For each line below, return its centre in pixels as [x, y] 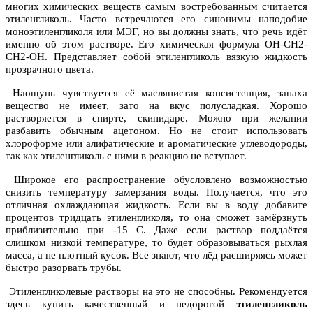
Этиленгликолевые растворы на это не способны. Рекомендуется [156, 292]
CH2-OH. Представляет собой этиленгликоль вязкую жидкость [156, 57]
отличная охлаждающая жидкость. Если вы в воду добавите [156, 205]
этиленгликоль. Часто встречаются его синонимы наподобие [156, 19]
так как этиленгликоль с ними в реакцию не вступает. [126, 156]
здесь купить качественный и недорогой [121, 304]
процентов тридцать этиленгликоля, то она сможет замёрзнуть [156, 218]
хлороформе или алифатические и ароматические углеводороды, [156, 144]
